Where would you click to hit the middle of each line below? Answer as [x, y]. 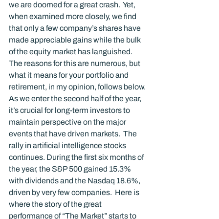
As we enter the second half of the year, [76, 99]
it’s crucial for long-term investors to [70, 110]
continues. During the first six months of [77, 157]
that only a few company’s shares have [76, 28]
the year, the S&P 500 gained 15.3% [71, 169]
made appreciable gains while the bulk [75, 40]
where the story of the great [56, 204]
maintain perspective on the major [68, 122]
